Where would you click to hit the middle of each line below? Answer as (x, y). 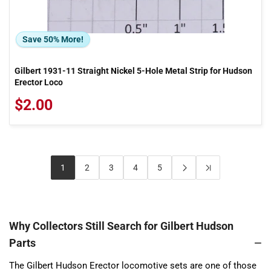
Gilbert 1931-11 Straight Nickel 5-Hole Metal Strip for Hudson (133, 71)
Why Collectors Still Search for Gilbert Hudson (121, 226)
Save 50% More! (53, 39)
